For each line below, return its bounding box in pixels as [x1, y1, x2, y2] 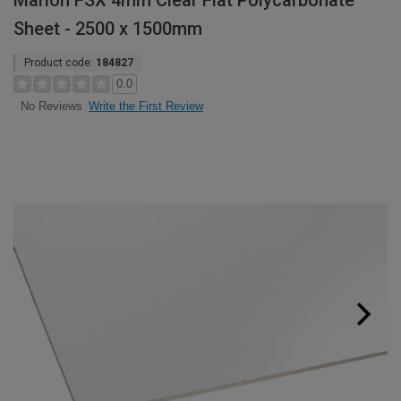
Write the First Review [89, 99, 203, 113]
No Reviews [20, 99, 82, 114]
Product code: [24, 56, 96, 69]
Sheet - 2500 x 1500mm [13, 18, 202, 39]
